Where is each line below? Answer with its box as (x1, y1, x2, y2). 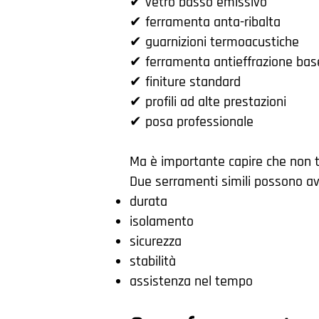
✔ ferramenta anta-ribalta (130, 13, 281, 31)
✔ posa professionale (130, 113, 253, 131)
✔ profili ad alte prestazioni (130, 93, 286, 111)
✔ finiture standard (130, 73, 241, 91)
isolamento (130, 212, 194, 231)
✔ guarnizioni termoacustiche (130, 33, 299, 51)
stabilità (130, 252, 176, 271)
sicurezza (130, 232, 182, 251)
